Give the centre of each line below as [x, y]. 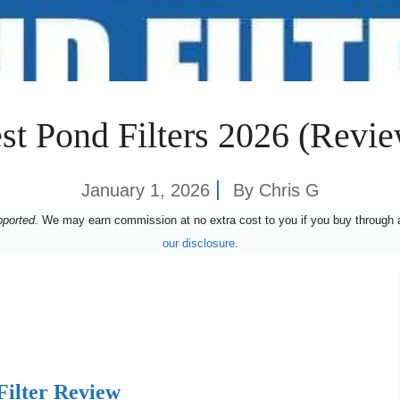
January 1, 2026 [145, 190]
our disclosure [198, 243]
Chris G [289, 190]
